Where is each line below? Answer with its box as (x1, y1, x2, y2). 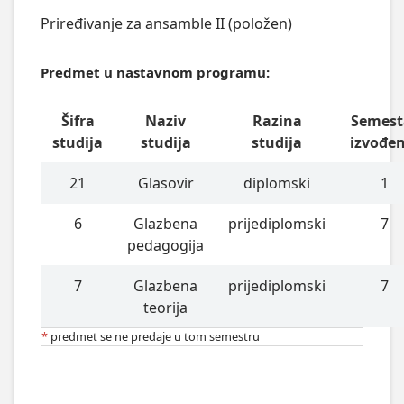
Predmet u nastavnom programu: (40, 62, 270, 81)
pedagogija (127, 234, 205, 255)
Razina (252, 110, 302, 131)
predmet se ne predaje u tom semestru (50, 327, 260, 344)
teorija (143, 297, 188, 317)
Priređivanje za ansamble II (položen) (40, 13, 292, 33)
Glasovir (137, 172, 194, 193)
